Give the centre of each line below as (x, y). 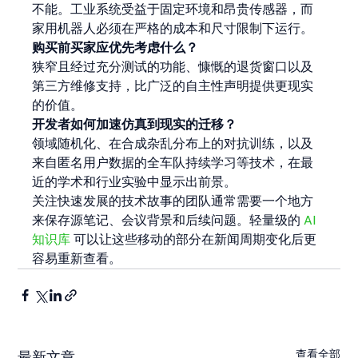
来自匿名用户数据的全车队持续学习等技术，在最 (173, 162)
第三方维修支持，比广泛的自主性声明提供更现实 (173, 86)
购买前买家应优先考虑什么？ (115, 47)
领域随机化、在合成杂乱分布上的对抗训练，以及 (173, 143)
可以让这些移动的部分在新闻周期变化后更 (194, 239)
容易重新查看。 (77, 258)
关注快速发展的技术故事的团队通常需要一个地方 (173, 201)
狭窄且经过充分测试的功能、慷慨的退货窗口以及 (173, 66)
